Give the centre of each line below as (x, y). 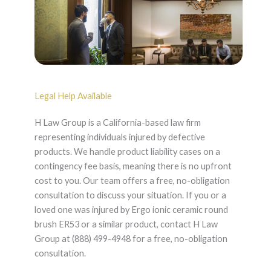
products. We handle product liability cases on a (127, 152)
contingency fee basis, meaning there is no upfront (133, 166)
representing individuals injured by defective (119, 137)
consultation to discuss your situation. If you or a (130, 195)
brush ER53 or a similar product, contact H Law (126, 224)
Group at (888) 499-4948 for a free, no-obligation (131, 239)
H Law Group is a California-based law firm (117, 123)
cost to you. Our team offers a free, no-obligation (132, 181)
